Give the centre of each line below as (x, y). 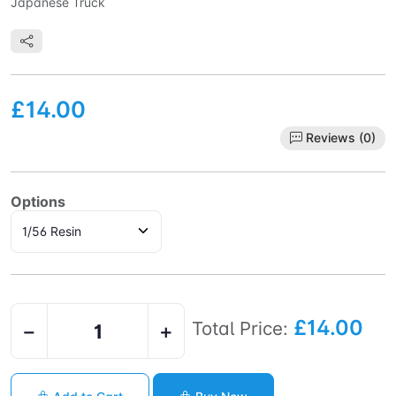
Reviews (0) (340, 138)
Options (38, 201)
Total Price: (240, 328)
